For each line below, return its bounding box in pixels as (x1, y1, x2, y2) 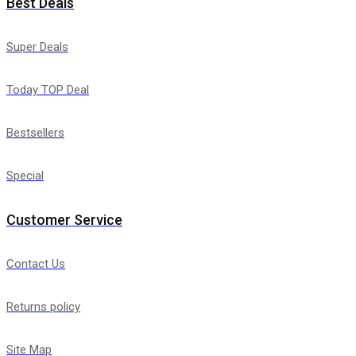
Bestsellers (6, 126, 64, 141)
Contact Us (6, 257, 65, 272)
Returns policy (6, 300, 80, 315)
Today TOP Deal (6, 83, 89, 98)
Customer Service (6, 211, 122, 229)
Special (6, 168, 44, 184)
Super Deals (6, 40, 68, 55)
